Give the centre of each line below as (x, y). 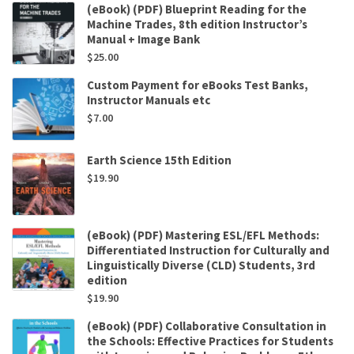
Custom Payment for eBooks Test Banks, (198, 85)
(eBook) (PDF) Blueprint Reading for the (197, 9)
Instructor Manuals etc (149, 100)
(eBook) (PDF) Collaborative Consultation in (207, 326)
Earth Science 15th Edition (159, 160)
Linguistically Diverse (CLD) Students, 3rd (201, 265)
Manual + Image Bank (143, 40)
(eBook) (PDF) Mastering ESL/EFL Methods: (203, 235)
